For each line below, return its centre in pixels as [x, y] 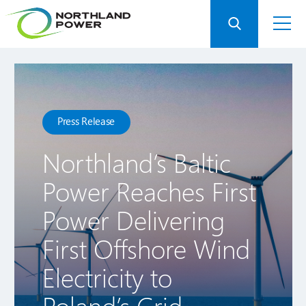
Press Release [86, 121]
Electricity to [107, 277]
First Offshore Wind [146, 248]
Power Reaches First [149, 191]
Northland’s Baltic [137, 162]
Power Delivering [134, 220]
